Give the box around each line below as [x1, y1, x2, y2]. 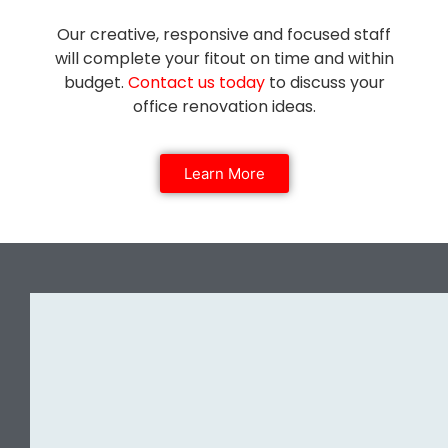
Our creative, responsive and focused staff [57, 23, 391, 47]
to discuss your [264, 71, 385, 95]
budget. [63, 71, 128, 95]
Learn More [183, 163, 265, 183]
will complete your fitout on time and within [54, 47, 394, 71]
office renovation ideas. [132, 95, 316, 119]
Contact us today [127, 71, 265, 95]
